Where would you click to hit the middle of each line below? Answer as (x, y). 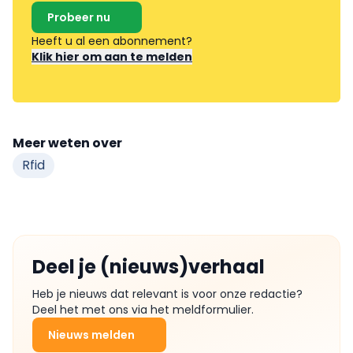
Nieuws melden (91, 335)
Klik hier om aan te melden (112, 57)
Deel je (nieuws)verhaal (149, 267)
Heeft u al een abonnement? (113, 41)
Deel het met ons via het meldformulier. (143, 310)
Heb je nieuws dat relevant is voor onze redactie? (167, 294)
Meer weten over (67, 143)
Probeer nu (79, 18)
